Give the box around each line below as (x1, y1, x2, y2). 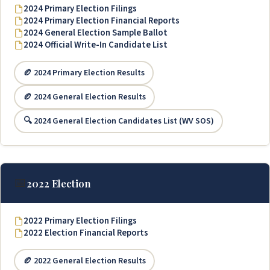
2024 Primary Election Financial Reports (24, 14, 180, 28)
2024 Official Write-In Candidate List (24, 39, 168, 52)
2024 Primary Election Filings (24, 2, 137, 16)
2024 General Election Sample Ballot (24, 27, 168, 40)
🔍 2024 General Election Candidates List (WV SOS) (23, 115, 214, 127)
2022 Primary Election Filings (24, 215, 137, 228)
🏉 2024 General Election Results (23, 90, 146, 103)
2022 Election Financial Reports (24, 227, 148, 240)
